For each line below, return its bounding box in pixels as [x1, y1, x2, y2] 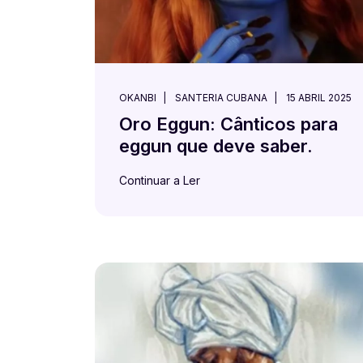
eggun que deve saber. [119, 135, 313, 156]
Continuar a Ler [119, 173, 200, 187]
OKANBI [119, 92, 156, 104]
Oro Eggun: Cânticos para [119, 113, 338, 135]
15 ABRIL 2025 [286, 92, 352, 104]
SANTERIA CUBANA [175, 92, 267, 104]
